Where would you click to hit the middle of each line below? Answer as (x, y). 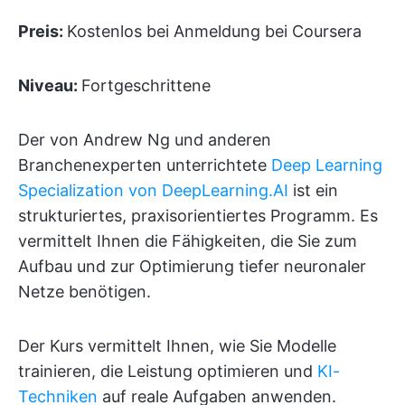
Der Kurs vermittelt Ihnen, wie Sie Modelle (177, 345)
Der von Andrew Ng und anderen (145, 139)
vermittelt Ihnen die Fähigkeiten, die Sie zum (188, 240)
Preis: (42, 31)
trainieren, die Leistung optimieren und (168, 371)
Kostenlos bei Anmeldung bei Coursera (214, 31)
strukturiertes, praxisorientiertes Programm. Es (198, 215)
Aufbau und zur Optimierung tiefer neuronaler (192, 266)
